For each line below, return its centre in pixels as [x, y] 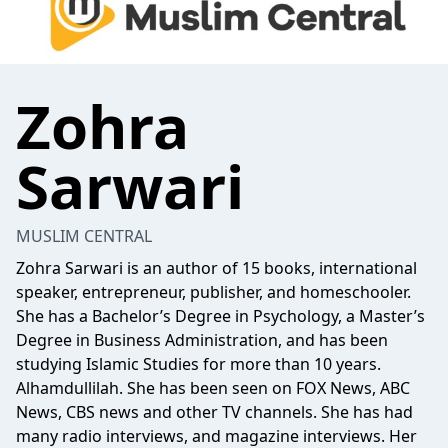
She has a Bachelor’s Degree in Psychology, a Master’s [220, 316]
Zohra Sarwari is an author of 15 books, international [216, 268]
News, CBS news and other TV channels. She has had [214, 412]
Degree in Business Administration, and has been [202, 340]
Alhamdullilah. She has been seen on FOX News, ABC [213, 388]
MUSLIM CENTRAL [84, 236]
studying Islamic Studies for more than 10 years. [198, 364]
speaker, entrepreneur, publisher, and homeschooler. [213, 292]
